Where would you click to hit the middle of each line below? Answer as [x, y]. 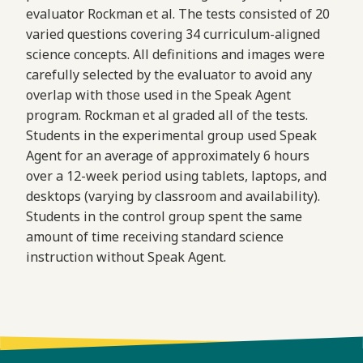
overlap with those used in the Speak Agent [158, 95]
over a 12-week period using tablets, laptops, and [176, 176]
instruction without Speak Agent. [126, 257]
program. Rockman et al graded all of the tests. [167, 115]
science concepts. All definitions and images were [175, 55]
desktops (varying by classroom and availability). [173, 196]
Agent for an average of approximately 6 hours [168, 156]
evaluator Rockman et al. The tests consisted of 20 [178, 14]
